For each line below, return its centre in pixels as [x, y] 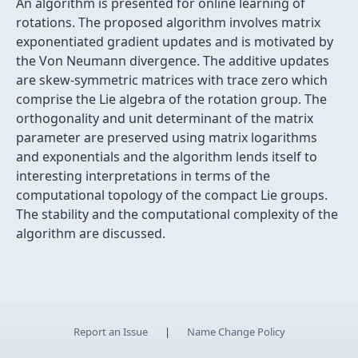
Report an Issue [110, 332]
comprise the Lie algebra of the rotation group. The [171, 99]
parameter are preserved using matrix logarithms [167, 137]
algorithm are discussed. [91, 233]
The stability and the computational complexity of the [177, 214]
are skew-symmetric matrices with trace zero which [172, 80]
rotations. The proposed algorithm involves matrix [168, 22]
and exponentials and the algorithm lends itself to [167, 157]
